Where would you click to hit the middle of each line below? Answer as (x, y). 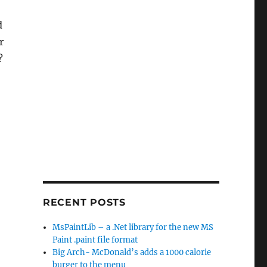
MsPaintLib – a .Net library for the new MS (133, 227)
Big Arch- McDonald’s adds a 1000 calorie (132, 252)
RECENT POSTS (84, 202)
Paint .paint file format (95, 240)
